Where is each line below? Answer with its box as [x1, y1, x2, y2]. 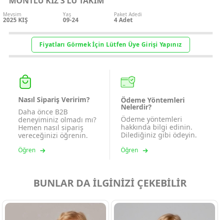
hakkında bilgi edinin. [121, 122, 192, 132]
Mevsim [3, 11, 21, 18]
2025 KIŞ [3, 16, 28, 24]
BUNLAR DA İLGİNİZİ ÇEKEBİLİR [33, 176, 187, 190]
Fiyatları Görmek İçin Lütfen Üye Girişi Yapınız [39, 40, 182, 49]
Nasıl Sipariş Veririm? [18, 95, 90, 104]
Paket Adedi [113, 11, 142, 18]
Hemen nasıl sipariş [18, 123, 83, 132]
